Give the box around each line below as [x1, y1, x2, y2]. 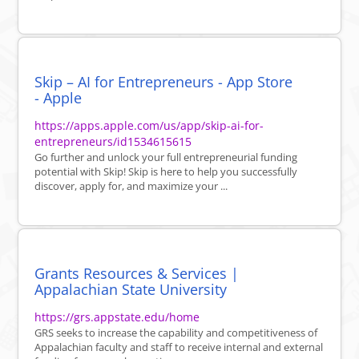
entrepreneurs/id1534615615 [34, 134, 192, 150]
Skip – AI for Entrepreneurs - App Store [34, 72, 293, 92]
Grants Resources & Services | [34, 264, 240, 284]
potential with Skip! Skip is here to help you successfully [34, 164, 298, 179]
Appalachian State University [34, 280, 228, 300]
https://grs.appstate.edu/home [34, 309, 200, 325]
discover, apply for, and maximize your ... [34, 179, 228, 194]
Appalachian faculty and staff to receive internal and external [34, 340, 324, 355]
